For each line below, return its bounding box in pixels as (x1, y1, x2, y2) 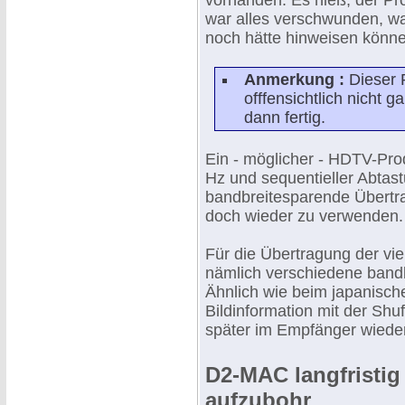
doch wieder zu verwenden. (205, 207, 403, 225)
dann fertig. (244, 108, 325, 127)
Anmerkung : (244, 71, 349, 89)
